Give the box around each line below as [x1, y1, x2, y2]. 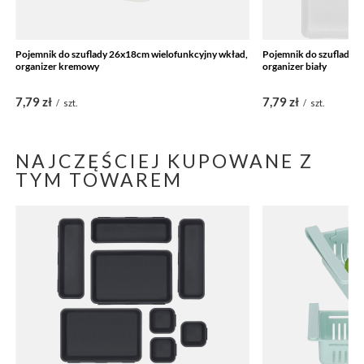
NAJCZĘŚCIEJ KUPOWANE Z [15, 149, 314, 172]
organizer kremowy [15, 59, 100, 72]
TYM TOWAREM [15, 167, 184, 191]
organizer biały [262, 59, 327, 72]
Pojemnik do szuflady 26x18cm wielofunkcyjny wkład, [15, 47, 249, 60]
